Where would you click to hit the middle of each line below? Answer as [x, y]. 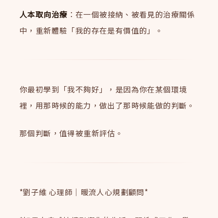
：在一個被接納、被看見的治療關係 [131, 14]
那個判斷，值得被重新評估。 [72, 133]
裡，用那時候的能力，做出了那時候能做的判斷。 [107, 105]
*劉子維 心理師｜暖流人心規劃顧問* [84, 192]
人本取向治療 [44, 14]
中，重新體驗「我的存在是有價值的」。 [91, 30]
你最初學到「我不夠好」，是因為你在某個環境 [103, 89]
